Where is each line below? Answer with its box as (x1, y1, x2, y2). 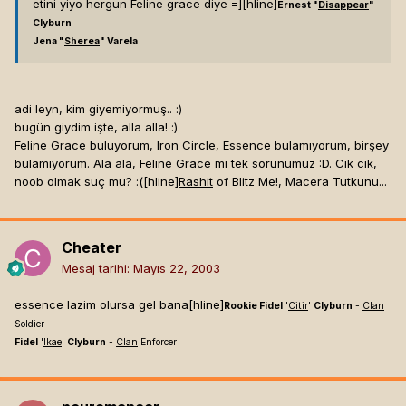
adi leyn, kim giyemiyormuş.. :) (14, 101, 182, 117)
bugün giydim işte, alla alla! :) (14, 120, 178, 135)
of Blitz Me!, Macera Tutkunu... (213, 174, 387, 189)
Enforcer (138, 336, 177, 349)
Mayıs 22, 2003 (133, 261, 220, 276)
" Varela (100, 35, 138, 48)
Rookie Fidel (224, 300, 283, 313)
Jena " (33, 35, 64, 48)
